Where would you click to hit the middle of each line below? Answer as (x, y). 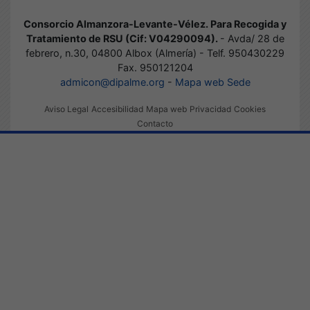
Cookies (250, 109)
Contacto (155, 124)
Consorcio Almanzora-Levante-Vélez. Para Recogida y (155, 24)
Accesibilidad (117, 109)
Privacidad (210, 109)
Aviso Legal (66, 109)
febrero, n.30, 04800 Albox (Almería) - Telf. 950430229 (155, 53)
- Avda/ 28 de (252, 38)
